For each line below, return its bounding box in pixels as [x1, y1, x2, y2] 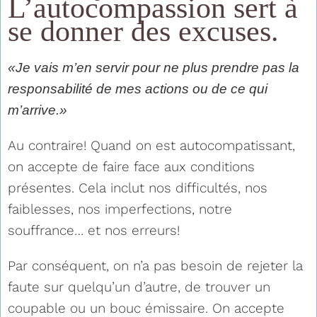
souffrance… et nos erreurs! [8, 221, 180, 238]
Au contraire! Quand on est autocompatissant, [8, 137, 295, 154]
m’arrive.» [8, 102, 67, 117]
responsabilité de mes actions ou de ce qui [8, 81, 267, 96]
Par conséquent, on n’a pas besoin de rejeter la [8, 257, 303, 274]
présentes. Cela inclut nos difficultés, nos [8, 179, 267, 196]
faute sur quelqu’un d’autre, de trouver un [8, 278, 270, 295]
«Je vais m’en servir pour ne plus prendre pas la [8, 59, 299, 75]
